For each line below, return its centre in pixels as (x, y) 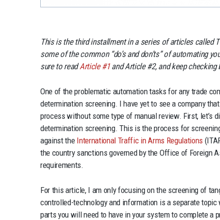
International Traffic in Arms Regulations (140, 141)
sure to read (60, 67)
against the (59, 141)
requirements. (62, 165)
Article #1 (95, 67)
